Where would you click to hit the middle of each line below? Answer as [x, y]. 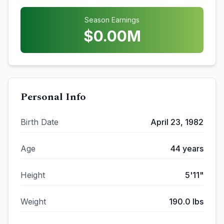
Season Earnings [112, 20]
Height [33, 175]
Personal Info [53, 97]
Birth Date [39, 122]
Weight [33, 201]
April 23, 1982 [177, 122]
